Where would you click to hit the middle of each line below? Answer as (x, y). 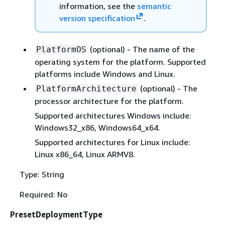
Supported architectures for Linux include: (112, 142)
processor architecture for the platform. (109, 101)
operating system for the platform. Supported (120, 62)
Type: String (42, 174)
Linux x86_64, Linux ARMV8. (85, 154)
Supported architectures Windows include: (113, 115)
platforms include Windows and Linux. (105, 74)
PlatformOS (61, 49)
